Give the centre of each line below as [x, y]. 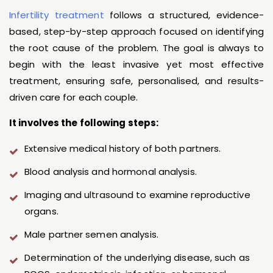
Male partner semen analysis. [91, 235]
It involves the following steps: [84, 123]
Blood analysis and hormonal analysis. [111, 172]
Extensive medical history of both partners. [123, 149]
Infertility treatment [57, 15]
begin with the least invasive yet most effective [136, 65]
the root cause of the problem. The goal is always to [136, 48]
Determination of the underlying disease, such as [137, 258]
